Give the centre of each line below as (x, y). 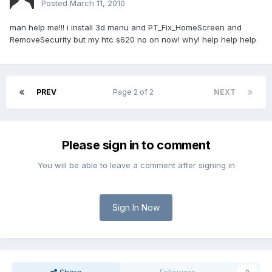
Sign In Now (136, 208)
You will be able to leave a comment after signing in (136, 165)
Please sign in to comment (136, 145)
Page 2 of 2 (135, 92)
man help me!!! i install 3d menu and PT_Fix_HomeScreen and (126, 28)
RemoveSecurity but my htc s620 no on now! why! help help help (133, 40)
